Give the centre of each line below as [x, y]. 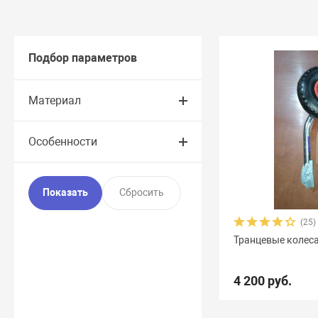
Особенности [63, 142]
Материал [55, 100]
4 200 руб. [263, 281]
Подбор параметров [83, 58]
